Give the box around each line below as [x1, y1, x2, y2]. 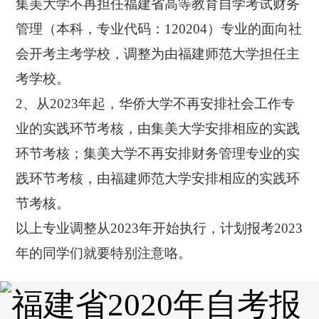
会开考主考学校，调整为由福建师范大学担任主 [16, 46, 300, 62]
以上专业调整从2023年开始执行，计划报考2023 [16, 221, 303, 236]
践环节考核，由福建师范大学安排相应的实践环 [16, 171, 300, 187]
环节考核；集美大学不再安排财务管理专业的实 [16, 146, 300, 162]
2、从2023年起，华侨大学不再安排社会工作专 [16, 96, 296, 112]
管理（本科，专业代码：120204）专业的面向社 [16, 21, 303, 37]
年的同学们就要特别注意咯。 [16, 246, 192, 261]
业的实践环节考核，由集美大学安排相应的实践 [16, 121, 300, 137]
